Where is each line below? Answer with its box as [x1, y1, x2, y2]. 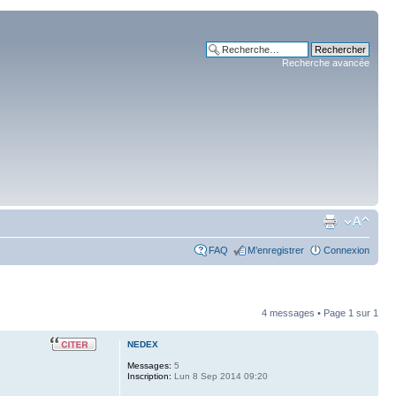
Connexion [324, 245, 369, 255]
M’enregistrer [247, 245, 304, 255]
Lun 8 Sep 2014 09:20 [171, 371, 268, 381]
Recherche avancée [282, 57, 369, 68]
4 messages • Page [262, 308, 348, 318]
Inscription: [126, 371, 171, 381]
